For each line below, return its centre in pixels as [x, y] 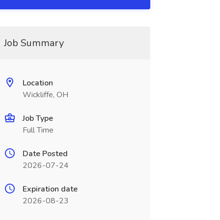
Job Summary [34, 43]
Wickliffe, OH [45, 95]
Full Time [38, 130]
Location [38, 83]
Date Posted [45, 154]
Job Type [38, 118]
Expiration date [50, 189]
